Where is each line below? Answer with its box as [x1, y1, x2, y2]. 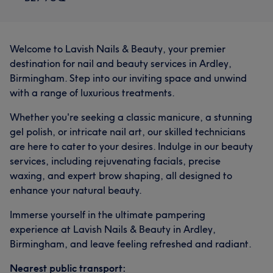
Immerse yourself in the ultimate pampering [10, 208, 205, 221]
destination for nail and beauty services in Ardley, [10, 57, 232, 69]
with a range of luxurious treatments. [10, 87, 175, 99]
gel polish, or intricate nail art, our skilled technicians [10, 126, 246, 138]
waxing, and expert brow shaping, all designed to [10, 169, 232, 182]
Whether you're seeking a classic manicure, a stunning [10, 111, 252, 123]
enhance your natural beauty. [10, 184, 142, 196]
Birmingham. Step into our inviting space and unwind [10, 72, 247, 84]
